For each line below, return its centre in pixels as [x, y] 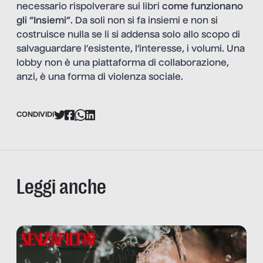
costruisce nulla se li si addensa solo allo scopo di [128, 36]
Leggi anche [61, 186]
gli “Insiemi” [43, 21]
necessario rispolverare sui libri [89, 7]
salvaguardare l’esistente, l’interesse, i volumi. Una [131, 50]
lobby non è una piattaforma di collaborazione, [123, 64]
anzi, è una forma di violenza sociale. [100, 78]
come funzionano [203, 7]
